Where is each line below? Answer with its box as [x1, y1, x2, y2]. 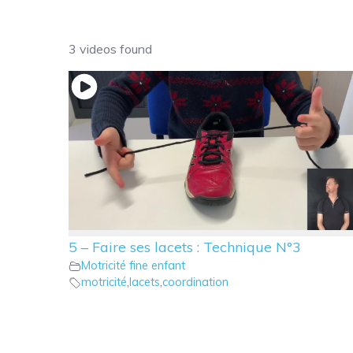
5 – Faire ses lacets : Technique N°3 [69, 238, 301, 257]
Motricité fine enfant [81, 258, 185, 273]
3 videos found [69, 41, 152, 57]
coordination [162, 275, 229, 290]
